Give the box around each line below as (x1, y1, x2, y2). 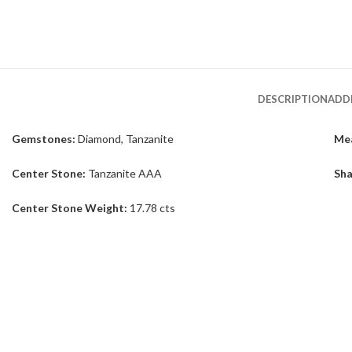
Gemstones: (12, 132, 75, 146)
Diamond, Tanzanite (75, 132, 174, 146)
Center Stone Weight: (12, 201, 130, 215)
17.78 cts (130, 201, 175, 215)
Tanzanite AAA (88, 167, 162, 181)
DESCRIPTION (257, 93, 328, 106)
